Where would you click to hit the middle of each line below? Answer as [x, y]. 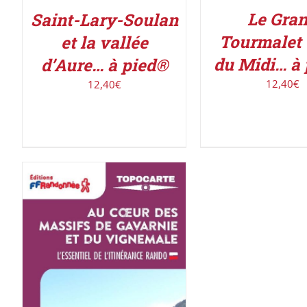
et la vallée [104, 42]
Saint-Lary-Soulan [104, 20]
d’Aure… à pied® [104, 65]
